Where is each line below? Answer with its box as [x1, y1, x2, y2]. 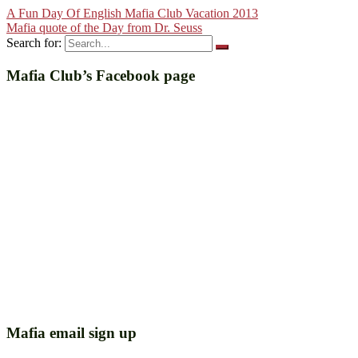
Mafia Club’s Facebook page [6, 67, 195, 85]
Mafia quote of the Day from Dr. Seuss [6, 21, 202, 35]
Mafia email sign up [6, 324, 137, 341]
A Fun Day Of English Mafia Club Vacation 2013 [6, 6, 258, 21]
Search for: [6, 36, 62, 50]
